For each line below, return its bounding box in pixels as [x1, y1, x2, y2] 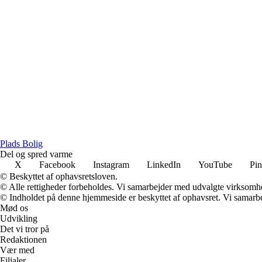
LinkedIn [147, 159, 181, 170]
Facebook [39, 159, 75, 170]
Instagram [93, 159, 129, 170]
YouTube [198, 159, 232, 170]
